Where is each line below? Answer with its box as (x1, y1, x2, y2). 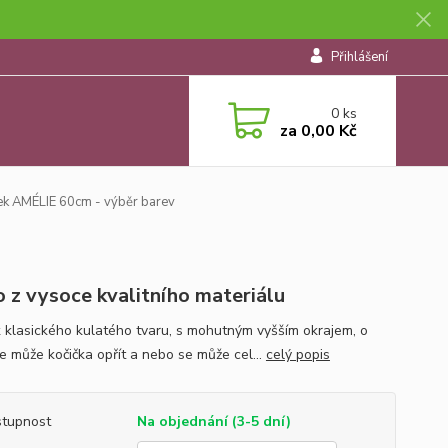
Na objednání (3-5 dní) (136, 412, 291, 431)
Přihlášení (330, 48, 388, 66)
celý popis (265, 345, 330, 364)
